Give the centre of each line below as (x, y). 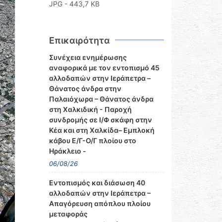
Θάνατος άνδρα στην (85, 88)
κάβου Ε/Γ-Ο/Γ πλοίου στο (92, 140)
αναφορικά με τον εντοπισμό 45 (104, 68)
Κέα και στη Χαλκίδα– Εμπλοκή (102, 130)
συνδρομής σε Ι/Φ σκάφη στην (100, 120)
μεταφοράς (68, 214)
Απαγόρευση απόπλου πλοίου (100, 203)
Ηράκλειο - (67, 151)
